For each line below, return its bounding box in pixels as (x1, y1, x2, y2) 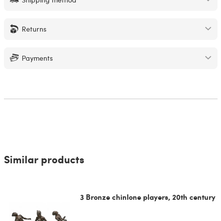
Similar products (3, 152, 84, 167)
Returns (21, 24, 46, 34)
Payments (21, 53, 53, 63)
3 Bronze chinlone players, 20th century (79, 191, 216, 203)
